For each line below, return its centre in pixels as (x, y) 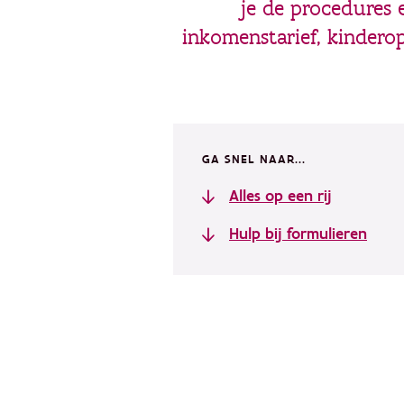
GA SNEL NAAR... (254, 160)
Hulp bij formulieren (298, 234)
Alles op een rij (280, 196)
